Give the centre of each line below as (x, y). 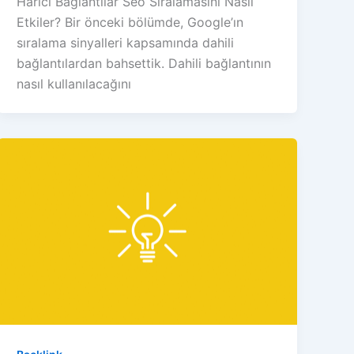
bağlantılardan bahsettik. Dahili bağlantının (144, 63)
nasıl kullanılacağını (74, 83)
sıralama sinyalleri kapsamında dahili (126, 42)
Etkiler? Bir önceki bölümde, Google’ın (130, 22)
